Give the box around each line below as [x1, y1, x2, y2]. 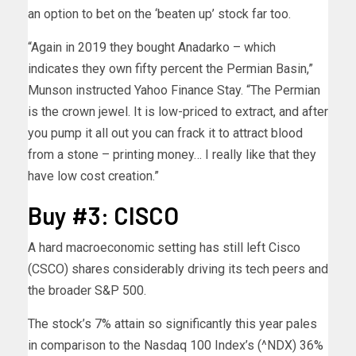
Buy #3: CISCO [28, 201, 179, 230]
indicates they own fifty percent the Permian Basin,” [28, 61, 313, 77]
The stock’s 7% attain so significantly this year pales [28, 316, 317, 332]
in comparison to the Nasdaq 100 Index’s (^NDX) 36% [28, 338, 323, 354]
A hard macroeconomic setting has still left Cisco [28, 240, 300, 256]
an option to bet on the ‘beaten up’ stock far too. [28, 6, 291, 22]
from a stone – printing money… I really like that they [28, 147, 316, 163]
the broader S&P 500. [28, 283, 146, 299]
